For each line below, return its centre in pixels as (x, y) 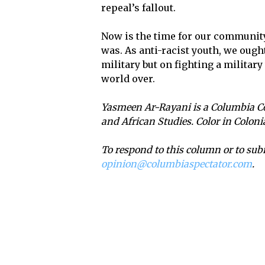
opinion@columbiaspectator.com (177, 164)
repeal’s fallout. (139, 8)
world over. (128, 79)
